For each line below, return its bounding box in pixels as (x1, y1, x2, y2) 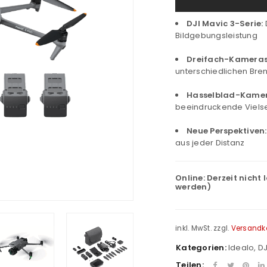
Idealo (228, 241, 254, 253)
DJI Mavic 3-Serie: (187, 18, 263, 29)
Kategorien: (176, 241, 226, 253)
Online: (175, 172, 207, 184)
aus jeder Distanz (175, 137, 245, 148)
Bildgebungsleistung (175, 30, 257, 41)
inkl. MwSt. (175, 223, 212, 233)
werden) (175, 181, 211, 193)
